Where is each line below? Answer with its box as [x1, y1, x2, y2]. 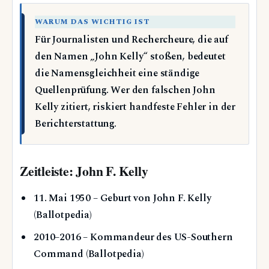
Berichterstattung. [35, 116, 116, 131]
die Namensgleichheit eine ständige [35, 65, 200, 81]
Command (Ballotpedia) [34, 247, 144, 262]
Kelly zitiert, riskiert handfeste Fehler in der [35, 99, 236, 115]
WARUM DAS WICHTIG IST [35, 16, 151, 28]
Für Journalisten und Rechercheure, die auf [35, 32, 228, 47]
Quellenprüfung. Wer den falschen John [35, 82, 216, 98]
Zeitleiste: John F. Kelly [20, 161, 148, 180]
